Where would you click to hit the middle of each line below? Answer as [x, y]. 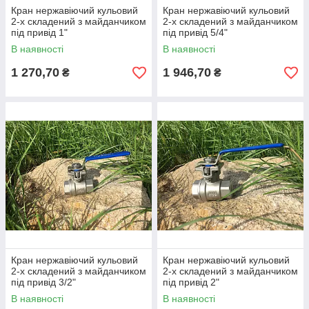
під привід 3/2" [43, 282]
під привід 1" [39, 32]
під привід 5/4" [195, 32]
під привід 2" [191, 282]
